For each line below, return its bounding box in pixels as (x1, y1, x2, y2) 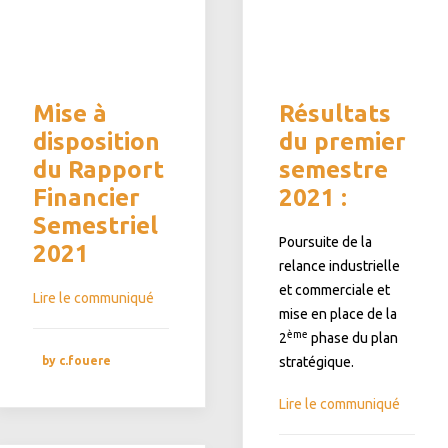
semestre (279, 156, 388, 183)
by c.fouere (42, 353, 111, 367)
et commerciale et (279, 282, 390, 298)
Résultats (279, 100, 391, 127)
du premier (279, 128, 406, 155)
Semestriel (33, 212, 158, 239)
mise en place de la (279, 306, 397, 322)
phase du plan (308, 330, 398, 346)
